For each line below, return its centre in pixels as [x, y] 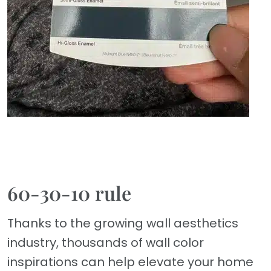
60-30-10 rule [69, 193]
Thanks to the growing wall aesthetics [123, 224]
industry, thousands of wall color [106, 243]
